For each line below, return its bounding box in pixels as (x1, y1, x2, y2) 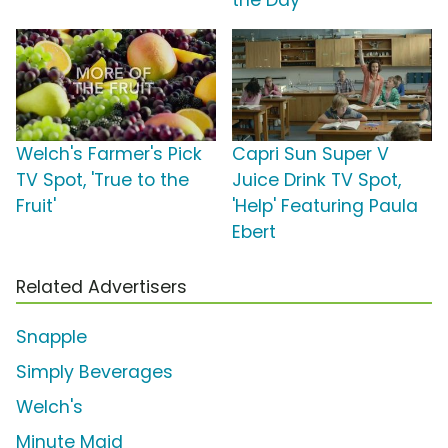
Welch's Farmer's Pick (16, 142, 202, 167)
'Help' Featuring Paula (232, 194, 418, 219)
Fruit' (16, 194, 56, 219)
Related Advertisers (16, 275, 187, 300)
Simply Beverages (16, 360, 173, 385)
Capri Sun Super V (232, 142, 389, 167)
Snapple (16, 325, 87, 350)
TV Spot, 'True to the (16, 168, 189, 193)
